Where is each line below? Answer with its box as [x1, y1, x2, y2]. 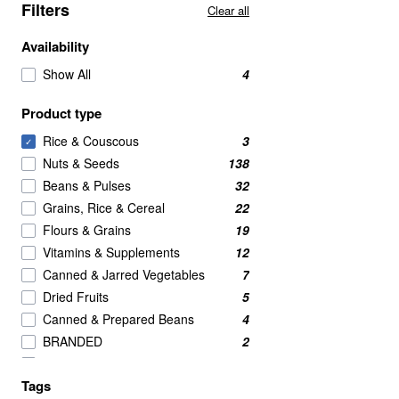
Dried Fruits [43, 288, 109, 305]
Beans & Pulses [43, 176, 131, 194]
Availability [21, 37, 89, 56]
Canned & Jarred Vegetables [43, 265, 205, 283]
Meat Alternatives [43, 377, 141, 395]
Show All [43, 65, 91, 83]
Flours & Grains [43, 221, 131, 239]
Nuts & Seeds [43, 154, 119, 172]
